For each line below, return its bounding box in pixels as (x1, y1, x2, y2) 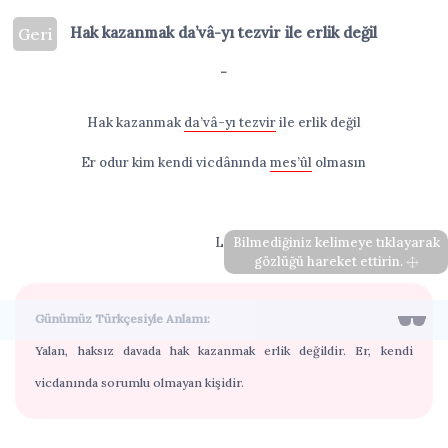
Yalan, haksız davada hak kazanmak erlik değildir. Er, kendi (35, 343, 413, 358)
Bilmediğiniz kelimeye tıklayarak (232, 234, 440, 251)
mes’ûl (270, 154, 313, 171)
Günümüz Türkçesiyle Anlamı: (35, 311, 211, 326)
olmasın (312, 154, 367, 171)
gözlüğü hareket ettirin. (253, 253, 406, 270)
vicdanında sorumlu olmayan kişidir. (35, 375, 245, 390)
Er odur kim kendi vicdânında (81, 154, 271, 171)
